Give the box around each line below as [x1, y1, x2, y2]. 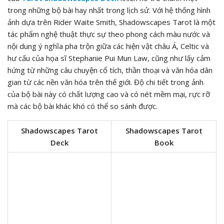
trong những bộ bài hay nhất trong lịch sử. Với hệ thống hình [7, 5, 210, 15]
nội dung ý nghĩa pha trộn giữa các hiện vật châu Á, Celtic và [7, 41, 209, 51]
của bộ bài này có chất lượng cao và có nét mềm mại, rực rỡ [7, 89, 210, 99]
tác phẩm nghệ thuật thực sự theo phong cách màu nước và [7, 29, 210, 39]
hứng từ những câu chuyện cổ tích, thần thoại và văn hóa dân [7, 65, 212, 75]
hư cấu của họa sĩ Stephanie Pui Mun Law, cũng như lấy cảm [7, 53, 210, 63]
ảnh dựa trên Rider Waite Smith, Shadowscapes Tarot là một [7, 17, 215, 27]
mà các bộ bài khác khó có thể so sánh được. [7, 101, 157, 111]
